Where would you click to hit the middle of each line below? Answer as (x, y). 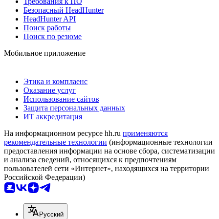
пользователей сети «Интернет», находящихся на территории (107, 168)
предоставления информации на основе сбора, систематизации (109, 151)
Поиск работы (47, 27)
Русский (51, 214)
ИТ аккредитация (53, 116)
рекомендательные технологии (55, 142)
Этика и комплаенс (55, 81)
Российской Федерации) (44, 177)
